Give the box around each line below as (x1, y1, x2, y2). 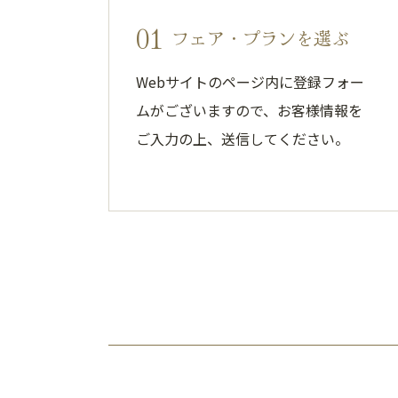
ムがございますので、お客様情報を (136, 99, 362, 121)
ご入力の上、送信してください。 (136, 128, 349, 149)
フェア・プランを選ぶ (171, 25, 349, 51)
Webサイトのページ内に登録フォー (136, 71, 364, 92)
